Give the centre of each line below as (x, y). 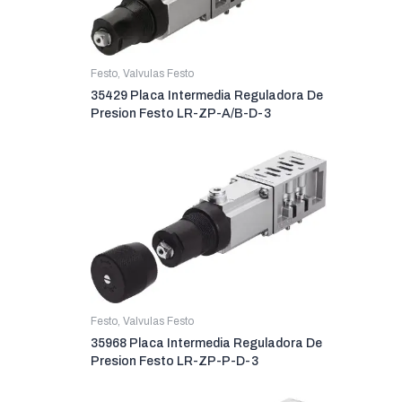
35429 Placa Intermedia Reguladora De (206, 95)
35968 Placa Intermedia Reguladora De (206, 343)
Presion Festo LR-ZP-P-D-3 (174, 361)
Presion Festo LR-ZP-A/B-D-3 (180, 113)
